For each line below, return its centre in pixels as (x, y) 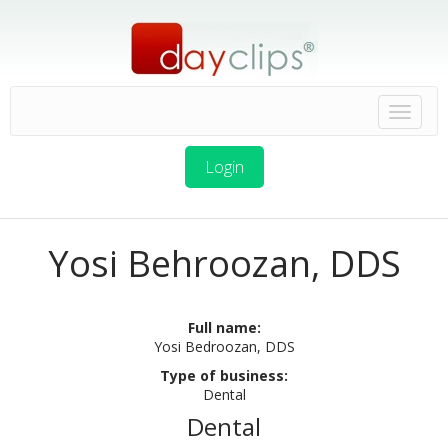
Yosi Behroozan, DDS (224, 263)
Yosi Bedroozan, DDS (224, 346)
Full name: (224, 327)
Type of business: (224, 375)
